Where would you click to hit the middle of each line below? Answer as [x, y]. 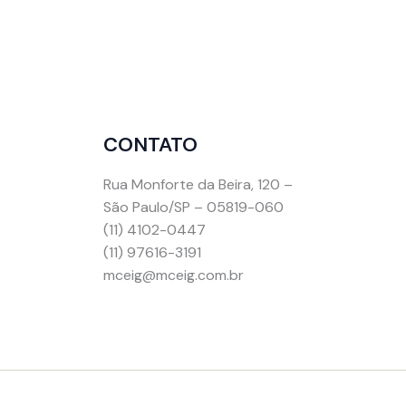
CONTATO [150, 145]
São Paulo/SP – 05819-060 [193, 208]
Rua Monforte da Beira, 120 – [198, 185]
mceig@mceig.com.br [173, 275]
